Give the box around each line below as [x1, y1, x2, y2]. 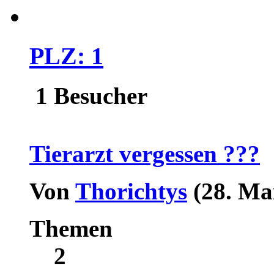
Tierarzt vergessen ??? [29, 140, 260, 167]
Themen [29, 215, 113, 242]
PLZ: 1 [29, 42, 103, 70]
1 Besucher [29, 82, 147, 109]
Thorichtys [75, 177, 187, 204]
